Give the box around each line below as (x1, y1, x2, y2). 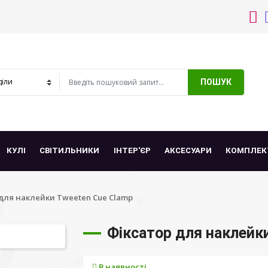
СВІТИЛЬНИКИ (39, 146, 100, 156)
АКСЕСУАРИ (164, 146, 212, 156)
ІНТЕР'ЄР (113, 146, 151, 156)
